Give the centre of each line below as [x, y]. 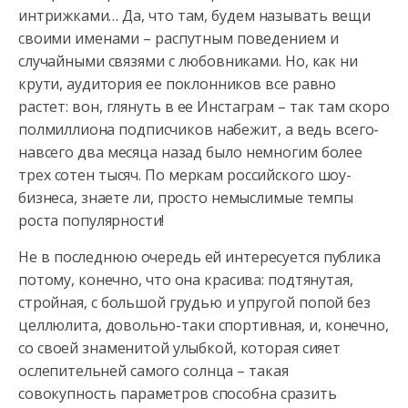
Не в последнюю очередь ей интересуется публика [199, 257]
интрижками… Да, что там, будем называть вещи [194, 15]
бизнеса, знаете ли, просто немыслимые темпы [186, 198]
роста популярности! [92, 220]
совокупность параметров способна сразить [178, 393]
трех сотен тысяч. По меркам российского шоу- [185, 175]
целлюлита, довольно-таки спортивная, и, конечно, [204, 325]
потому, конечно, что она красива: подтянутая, [186, 280]
